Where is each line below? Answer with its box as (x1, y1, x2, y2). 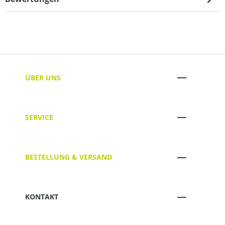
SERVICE (25, 112, 53, 122)
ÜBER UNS (25, 72, 61, 82)
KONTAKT (25, 192, 58, 202)
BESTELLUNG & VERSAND (25, 152, 112, 162)
